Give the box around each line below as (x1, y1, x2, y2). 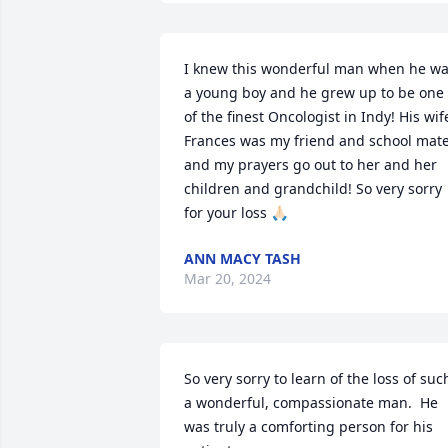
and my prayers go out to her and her (184, 155, 437, 174)
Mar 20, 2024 (184, 269, 271, 288)
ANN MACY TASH (184, 249, 301, 268)
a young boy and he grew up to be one (184, 83, 444, 102)
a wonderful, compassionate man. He (184, 393, 438, 412)
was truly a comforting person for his (184, 417, 433, 436)
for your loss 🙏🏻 (184, 203, 288, 222)
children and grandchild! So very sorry (184, 179, 442, 198)
